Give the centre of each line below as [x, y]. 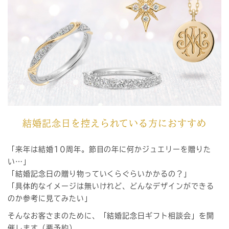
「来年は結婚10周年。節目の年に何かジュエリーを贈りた [109, 149]
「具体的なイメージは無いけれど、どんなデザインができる [111, 186]
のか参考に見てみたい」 [50, 198]
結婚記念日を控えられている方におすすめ [114, 123]
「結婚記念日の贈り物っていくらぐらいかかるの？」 [100, 174]
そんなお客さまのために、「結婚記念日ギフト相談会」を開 [111, 216]
